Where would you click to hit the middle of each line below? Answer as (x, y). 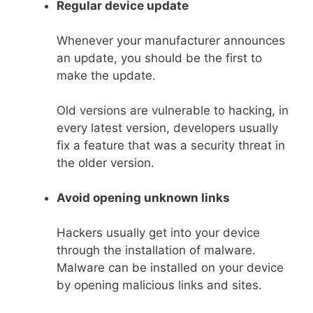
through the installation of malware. (156, 250)
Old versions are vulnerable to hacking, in (173, 110)
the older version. (105, 162)
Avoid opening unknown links (143, 197)
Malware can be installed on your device (170, 267)
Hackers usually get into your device (158, 232)
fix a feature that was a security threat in (171, 145)
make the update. (106, 75)
